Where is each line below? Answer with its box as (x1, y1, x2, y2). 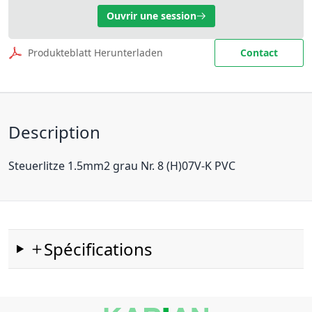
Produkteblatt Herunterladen (28, 46, 163, 59)
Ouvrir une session (106, 9, 196, 22)
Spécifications (44, 237, 153, 260)
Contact (240, 46, 278, 59)
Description (8, 120, 100, 143)
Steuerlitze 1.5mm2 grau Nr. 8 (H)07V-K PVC (8, 158, 235, 173)
